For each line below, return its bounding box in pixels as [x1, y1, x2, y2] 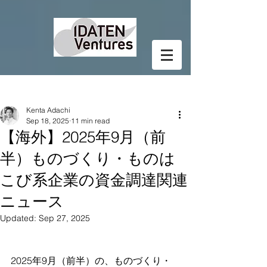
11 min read [71, 116, 110, 125]
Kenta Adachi [26, 105, 70, 114]
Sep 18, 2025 [26, 116, 69, 125]
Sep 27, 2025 [39, 213, 90, 223]
